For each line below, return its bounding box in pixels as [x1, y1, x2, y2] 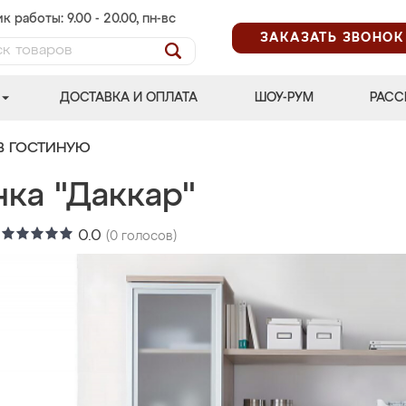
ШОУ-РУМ [254, 92, 314, 104]
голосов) [118, 230, 177, 243]
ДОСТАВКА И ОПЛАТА [60, 92, 198, 104]
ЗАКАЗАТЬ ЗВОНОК [260, 31, 404, 44]
